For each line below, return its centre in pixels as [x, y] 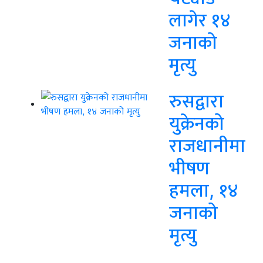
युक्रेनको [197, 123]
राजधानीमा [207, 146]
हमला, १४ [204, 190]
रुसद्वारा [196, 101]
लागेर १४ [200, 20]
